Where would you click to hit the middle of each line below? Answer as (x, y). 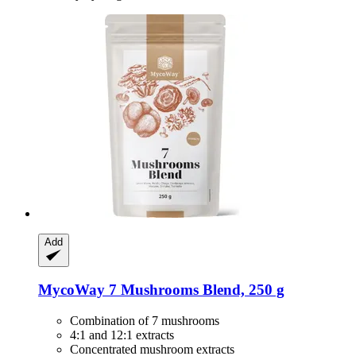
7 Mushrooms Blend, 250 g (195, 290)
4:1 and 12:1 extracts (122, 335)
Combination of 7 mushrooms (145, 321)
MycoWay (72, 290)
